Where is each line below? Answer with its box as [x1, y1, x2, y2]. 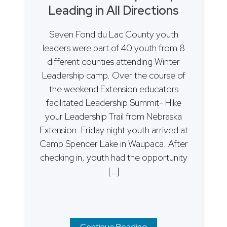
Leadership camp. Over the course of [42, 69, 185, 82]
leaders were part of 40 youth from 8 [42, 42, 185, 54]
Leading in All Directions [48, 3, 179, 19]
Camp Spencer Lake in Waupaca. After [39, 138, 188, 150]
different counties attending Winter [47, 56, 180, 68]
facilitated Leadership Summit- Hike [46, 97, 181, 109]
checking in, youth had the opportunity [40, 152, 187, 164]
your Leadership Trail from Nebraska [45, 110, 182, 123]
